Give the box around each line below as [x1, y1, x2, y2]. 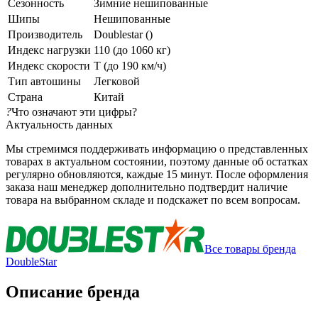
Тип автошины [8, 75, 81, 87]
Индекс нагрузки [8, 43, 91, 56]
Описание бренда [6, 282, 140, 301]
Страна [8, 90, 43, 103]
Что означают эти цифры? [11, 105, 137, 118]
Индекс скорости [8, 59, 90, 72]
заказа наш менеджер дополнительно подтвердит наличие [6, 180, 287, 193]
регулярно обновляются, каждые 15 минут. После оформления [6, 168, 308, 180]
